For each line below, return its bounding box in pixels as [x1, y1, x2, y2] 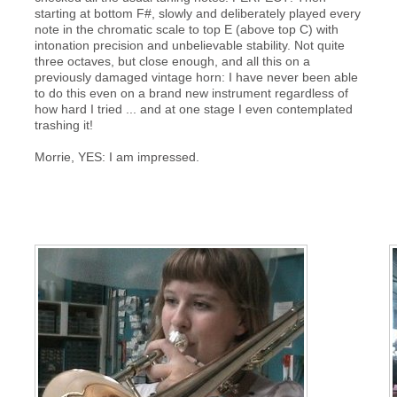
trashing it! [34, 118, 93, 132]
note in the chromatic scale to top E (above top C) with [34, 22, 339, 36]
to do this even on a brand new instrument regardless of [34, 86, 348, 100]
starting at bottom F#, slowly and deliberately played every [34, 6, 361, 20]
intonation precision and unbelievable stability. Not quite [34, 38, 345, 52]
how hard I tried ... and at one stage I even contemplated [34, 102, 353, 116]
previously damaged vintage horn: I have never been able [34, 70, 358, 84]
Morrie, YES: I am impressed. [34, 150, 199, 164]
